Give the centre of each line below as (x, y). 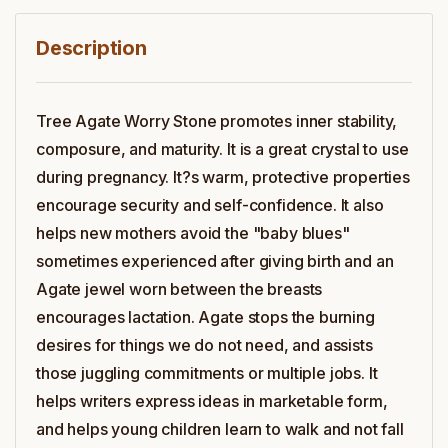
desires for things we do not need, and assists (204, 345)
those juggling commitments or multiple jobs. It (207, 373)
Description (91, 48)
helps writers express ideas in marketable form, (212, 401)
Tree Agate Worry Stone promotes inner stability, (217, 121)
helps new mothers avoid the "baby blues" (193, 233)
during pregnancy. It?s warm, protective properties (223, 177)
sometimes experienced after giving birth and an (215, 261)
